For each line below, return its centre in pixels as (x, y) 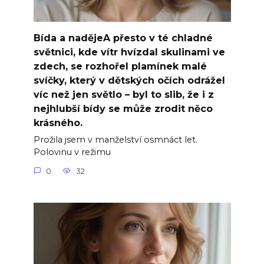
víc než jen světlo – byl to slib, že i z (123, 94)
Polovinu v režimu (72, 152)
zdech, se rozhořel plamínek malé (120, 66)
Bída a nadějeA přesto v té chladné (123, 38)
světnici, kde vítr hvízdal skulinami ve (129, 52)
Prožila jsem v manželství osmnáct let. (115, 140)
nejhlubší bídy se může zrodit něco (123, 108)
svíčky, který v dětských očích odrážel (129, 80)
